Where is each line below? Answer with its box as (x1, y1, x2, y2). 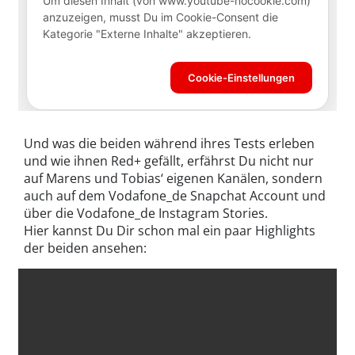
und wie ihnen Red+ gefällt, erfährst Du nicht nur (24, 151, 314, 170)
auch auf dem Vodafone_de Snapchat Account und (24, 186, 326, 204)
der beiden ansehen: (24, 239, 147, 257)
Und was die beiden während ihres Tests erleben (24, 134, 315, 152)
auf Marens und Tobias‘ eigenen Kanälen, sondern (24, 169, 323, 187)
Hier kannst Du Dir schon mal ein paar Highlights (24, 221, 315, 239)
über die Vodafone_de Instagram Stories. (24, 204, 268, 222)
